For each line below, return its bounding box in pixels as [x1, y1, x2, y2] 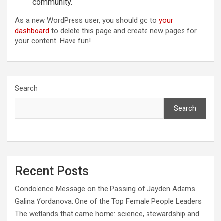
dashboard [15, 26, 49, 36]
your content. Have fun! [15, 37, 91, 46]
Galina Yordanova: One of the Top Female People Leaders [15, 197, 202, 206]
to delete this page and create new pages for [49, 26, 197, 36]
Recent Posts [15, 164, 89, 179]
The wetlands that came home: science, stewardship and [15, 209, 199, 219]
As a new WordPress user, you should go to [15, 16, 159, 25]
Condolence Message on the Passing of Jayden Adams [15, 184, 195, 194]
